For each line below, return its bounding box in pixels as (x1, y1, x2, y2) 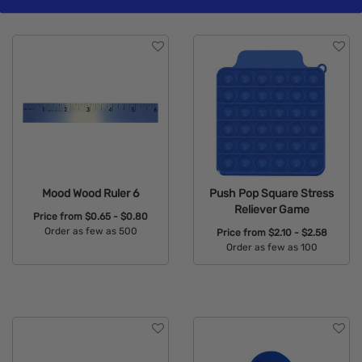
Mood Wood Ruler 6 (42, 187, 139, 200)
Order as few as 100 (225, 241, 318, 253)
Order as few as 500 (44, 225, 137, 237)
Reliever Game (234, 203, 309, 217)
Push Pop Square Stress (209, 187, 334, 200)
